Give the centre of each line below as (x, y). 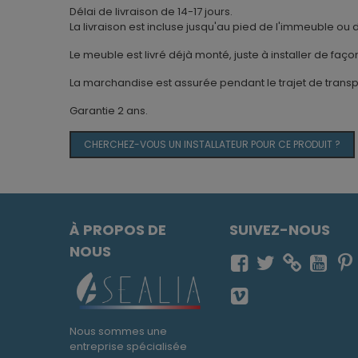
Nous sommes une (118, 332)
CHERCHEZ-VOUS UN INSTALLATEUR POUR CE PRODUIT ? (212, 145)
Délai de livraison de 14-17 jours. (151, 12)
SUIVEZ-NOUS (280, 230)
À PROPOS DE (118, 230)
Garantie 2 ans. (109, 111)
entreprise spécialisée (128, 347)
